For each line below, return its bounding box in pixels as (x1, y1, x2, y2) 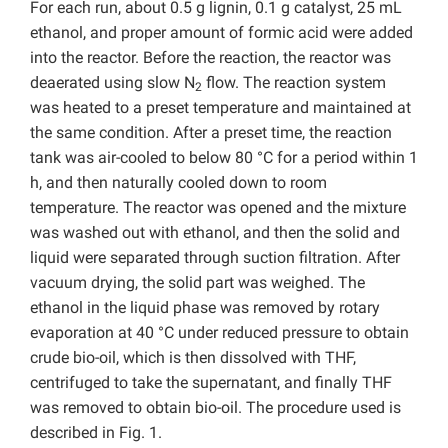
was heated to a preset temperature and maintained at (30, 98, 411, 118)
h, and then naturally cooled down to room (30, 173, 327, 193)
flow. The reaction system (202, 73, 386, 93)
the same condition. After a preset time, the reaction (30, 123, 392, 143)
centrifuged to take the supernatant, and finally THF (30, 373, 392, 393)
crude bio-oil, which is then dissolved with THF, (30, 348, 356, 368)
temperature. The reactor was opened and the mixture (30, 198, 406, 218)
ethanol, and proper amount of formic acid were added (30, 23, 413, 43)
